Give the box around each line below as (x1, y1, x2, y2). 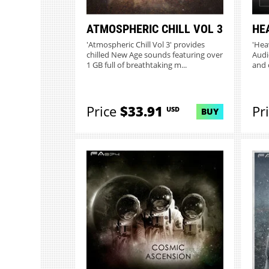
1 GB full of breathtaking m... (86, 60, 187, 71)
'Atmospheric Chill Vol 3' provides (86, 40, 205, 50)
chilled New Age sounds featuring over (86, 50, 223, 61)
